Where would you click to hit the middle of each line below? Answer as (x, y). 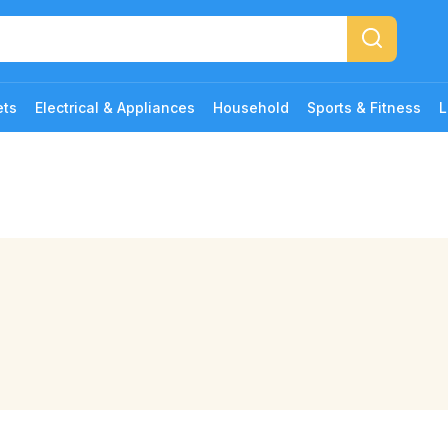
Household (251, 107)
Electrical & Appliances (115, 107)
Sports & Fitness (364, 107)
